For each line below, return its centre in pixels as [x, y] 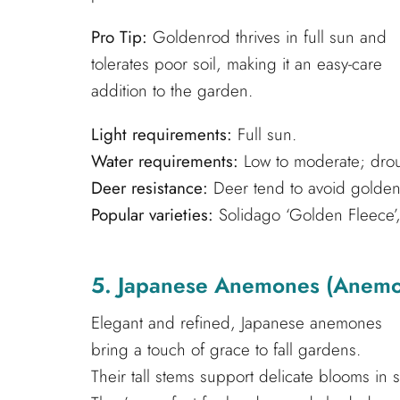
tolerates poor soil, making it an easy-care [237, 64]
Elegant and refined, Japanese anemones [237, 322]
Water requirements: [165, 162]
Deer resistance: [150, 188]
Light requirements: [162, 135]
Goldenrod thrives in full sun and [267, 37]
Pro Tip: [119, 37]
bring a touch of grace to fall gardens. [226, 349]
